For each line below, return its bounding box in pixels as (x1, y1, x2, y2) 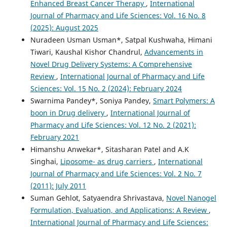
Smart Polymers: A (153, 95, 215, 105)
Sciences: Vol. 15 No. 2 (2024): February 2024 (30, 83, 182, 93)
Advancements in (144, 47, 203, 57)
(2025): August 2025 (30, 22, 98, 32)
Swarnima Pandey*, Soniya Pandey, (30, 95, 153, 105)
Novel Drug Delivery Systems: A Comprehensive (30, 59, 192, 69)
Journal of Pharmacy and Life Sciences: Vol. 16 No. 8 (30, 10, 206, 20)
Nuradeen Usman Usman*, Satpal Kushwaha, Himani (30, 34, 212, 45)
